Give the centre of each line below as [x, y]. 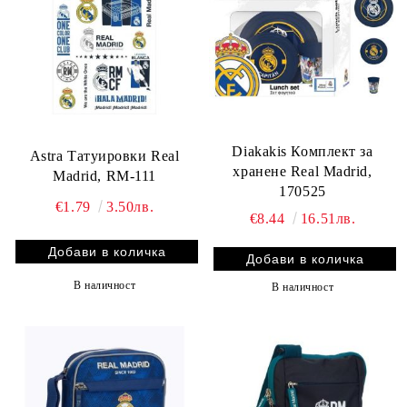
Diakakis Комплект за [303, 152]
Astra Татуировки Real [104, 155]
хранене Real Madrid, [303, 172]
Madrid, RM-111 [104, 175]
